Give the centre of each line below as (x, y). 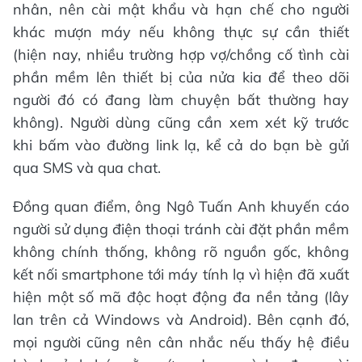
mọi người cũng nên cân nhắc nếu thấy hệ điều (181, 342)
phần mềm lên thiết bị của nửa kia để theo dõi (181, 77)
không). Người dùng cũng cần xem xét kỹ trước (181, 122)
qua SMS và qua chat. (87, 168)
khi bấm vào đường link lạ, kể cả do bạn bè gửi (181, 145)
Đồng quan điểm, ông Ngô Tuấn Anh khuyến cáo (181, 206)
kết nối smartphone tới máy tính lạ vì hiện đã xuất (181, 274)
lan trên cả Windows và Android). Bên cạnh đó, (181, 320)
